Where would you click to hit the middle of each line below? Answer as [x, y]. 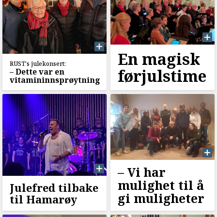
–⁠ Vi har [141, 172]
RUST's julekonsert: [38, 64]
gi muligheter [161, 198]
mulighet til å [161, 185]
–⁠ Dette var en [37, 72]
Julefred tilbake [54, 188]
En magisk [159, 59]
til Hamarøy [43, 199]
